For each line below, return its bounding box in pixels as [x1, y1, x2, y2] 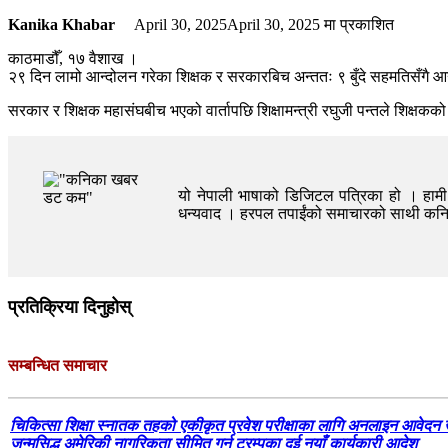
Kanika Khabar [8, 16, 115, 33]
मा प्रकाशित [320, 16, 394, 33]
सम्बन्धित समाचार [8, 357, 107, 375]
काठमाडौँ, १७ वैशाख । [8, 50, 138, 67]
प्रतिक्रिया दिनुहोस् [8, 297, 131, 317]
